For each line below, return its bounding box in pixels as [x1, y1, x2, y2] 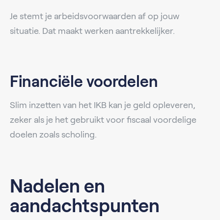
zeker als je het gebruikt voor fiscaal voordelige [10, 114, 196, 125]
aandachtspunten [10, 195, 160, 216]
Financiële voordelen [10, 72, 158, 90]
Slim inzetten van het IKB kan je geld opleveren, [10, 100, 195, 110]
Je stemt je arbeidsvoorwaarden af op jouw [10, 11, 179, 21]
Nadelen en [10, 175, 105, 196]
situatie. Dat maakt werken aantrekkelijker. [10, 26, 175, 36]
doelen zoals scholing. [10, 129, 97, 139]
